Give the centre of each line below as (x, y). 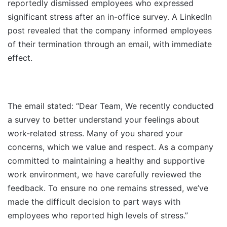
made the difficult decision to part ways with (94, 202)
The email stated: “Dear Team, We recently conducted (111, 106)
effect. (20, 58)
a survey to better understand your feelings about (103, 120)
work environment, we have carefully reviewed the (104, 175)
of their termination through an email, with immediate (110, 44)
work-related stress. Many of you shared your (95, 134)
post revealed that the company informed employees (110, 31)
